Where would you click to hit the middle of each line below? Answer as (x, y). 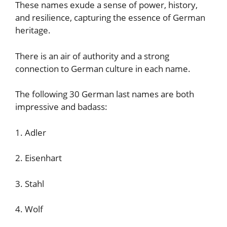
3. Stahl (30, 183)
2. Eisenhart (39, 158)
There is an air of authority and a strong (92, 56)
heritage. (34, 30)
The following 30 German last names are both (105, 94)
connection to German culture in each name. (104, 68)
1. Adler (31, 132)
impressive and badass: (61, 107)
